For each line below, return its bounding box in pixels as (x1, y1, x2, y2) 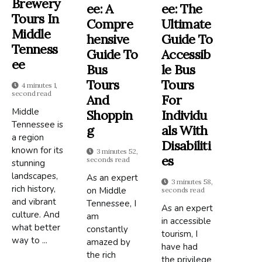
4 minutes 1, (21, 80, 58, 89)
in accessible (161, 215, 212, 227)
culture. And (12, 208, 60, 220)
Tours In (12, 10, 59, 27)
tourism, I (161, 228, 198, 240)
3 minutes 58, (171, 177, 213, 187)
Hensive (87, 31, 129, 48)
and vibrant (12, 195, 56, 208)
